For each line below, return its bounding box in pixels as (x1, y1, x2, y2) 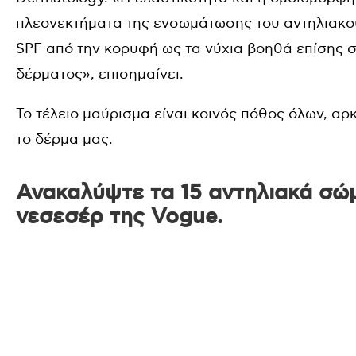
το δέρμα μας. (16, 131, 113, 148)
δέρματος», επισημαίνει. (16, 66, 184, 83)
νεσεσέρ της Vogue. (16, 203, 226, 230)
